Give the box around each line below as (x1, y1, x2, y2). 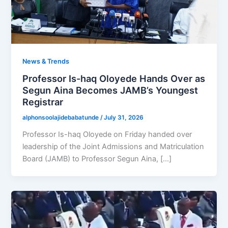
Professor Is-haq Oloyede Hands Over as (22, 73, 206, 84)
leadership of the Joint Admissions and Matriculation (22, 142, 205, 152)
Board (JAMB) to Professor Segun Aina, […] (22, 154, 172, 164)
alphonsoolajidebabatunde (22, 114, 101, 122)
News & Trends (22, 57, 70, 65)
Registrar (22, 96, 64, 108)
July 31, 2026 (104, 114, 144, 122)
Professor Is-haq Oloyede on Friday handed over (22, 130, 192, 139)
